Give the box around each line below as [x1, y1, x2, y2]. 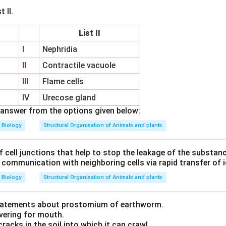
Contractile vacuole [42, 61, 116, 70]
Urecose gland [42, 93, 96, 102]
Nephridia [42, 44, 78, 54]
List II [79, 28, 100, 38]
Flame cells [42, 77, 84, 86]
